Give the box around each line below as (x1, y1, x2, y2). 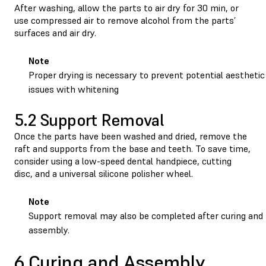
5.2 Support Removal (14, 109, 164, 131)
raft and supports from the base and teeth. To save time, (14, 142, 251, 154)
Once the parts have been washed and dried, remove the (14, 129, 247, 142)
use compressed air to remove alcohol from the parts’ (14, 14, 236, 26)
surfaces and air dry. (14, 26, 99, 39)
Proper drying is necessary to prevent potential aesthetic (28, 68, 265, 81)
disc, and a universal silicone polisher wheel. (14, 167, 193, 179)
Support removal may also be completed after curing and (28, 209, 263, 221)
